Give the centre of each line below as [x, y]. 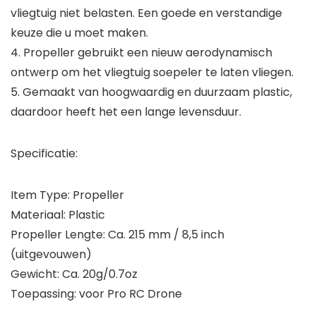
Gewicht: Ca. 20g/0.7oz [74, 274]
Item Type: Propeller [67, 195]
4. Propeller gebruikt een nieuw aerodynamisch [141, 53]
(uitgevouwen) [51, 255]
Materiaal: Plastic [58, 215]
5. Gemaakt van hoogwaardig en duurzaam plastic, [151, 92]
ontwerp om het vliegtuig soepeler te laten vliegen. [152, 73]
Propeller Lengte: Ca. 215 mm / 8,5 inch [117, 235]
